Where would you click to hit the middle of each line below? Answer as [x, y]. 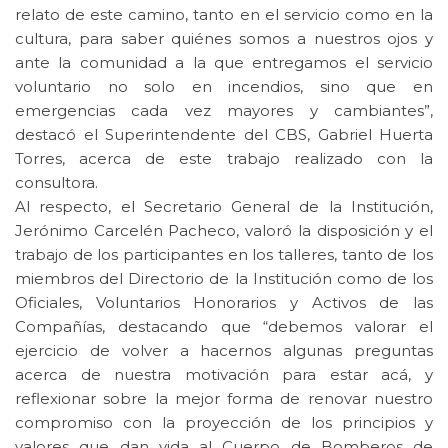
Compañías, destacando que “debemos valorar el [224, 327]
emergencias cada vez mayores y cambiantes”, [224, 111]
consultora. [56, 183]
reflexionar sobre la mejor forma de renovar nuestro [224, 399]
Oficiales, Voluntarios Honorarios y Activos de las [224, 303]
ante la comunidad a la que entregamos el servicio [224, 63]
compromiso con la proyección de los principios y [224, 423]
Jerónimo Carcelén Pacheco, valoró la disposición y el [224, 231]
